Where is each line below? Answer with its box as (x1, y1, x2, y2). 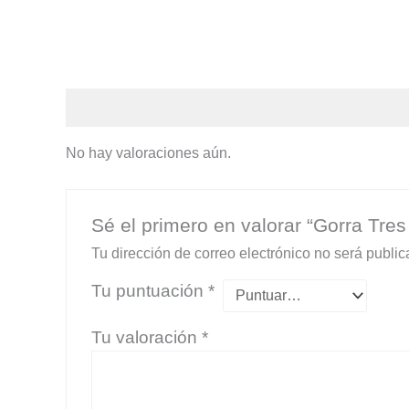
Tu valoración (90, 327, 202, 347)
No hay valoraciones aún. (66, 145, 231, 162)
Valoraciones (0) (66, 100, 177, 116)
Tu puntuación (90, 280, 208, 300)
